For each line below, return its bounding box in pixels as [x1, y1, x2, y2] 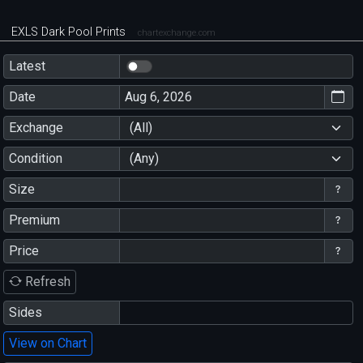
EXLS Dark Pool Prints [11, 25, 130, 40]
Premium [8, 211, 60, 228]
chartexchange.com [138, 28, 216, 39]
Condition [8, 150, 62, 166]
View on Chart [8, 335, 87, 351]
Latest [8, 58, 45, 74]
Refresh [21, 273, 70, 289]
